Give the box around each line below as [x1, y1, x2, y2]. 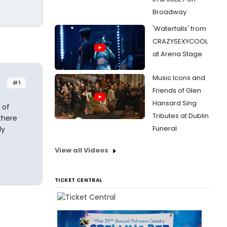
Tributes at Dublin [153, 111, 209, 121]
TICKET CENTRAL [55, 176, 102, 184]
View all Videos [55, 145, 108, 155]
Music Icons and [153, 73, 205, 83]
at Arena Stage [153, 49, 202, 59]
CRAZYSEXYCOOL [153, 36, 208, 46]
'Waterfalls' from [153, 24, 206, 33]
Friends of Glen [153, 86, 201, 95]
